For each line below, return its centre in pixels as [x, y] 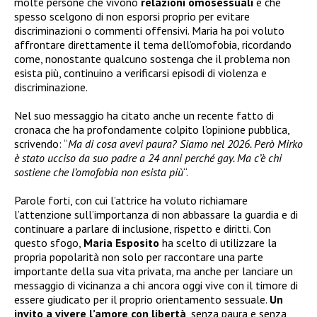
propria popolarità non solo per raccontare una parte [139, 257]
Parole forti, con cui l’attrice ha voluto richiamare [131, 200]
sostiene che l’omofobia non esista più [99, 172]
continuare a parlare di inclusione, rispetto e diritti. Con [143, 228]
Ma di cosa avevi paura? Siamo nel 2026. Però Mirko [185, 143]
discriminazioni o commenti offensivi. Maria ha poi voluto [149, 30]
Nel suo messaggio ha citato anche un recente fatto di [144, 115]
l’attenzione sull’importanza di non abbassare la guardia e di [156, 214]
